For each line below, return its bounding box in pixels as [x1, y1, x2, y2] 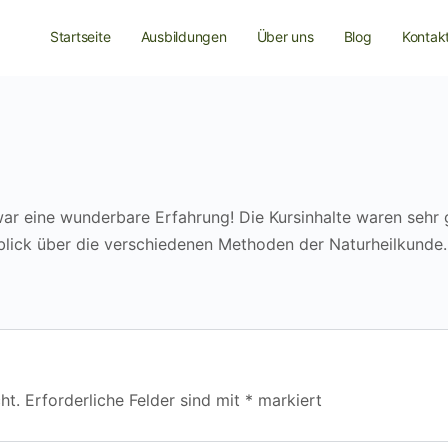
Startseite [49, 28, 111, 45]
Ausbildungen [140, 28, 227, 45]
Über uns [256, 28, 314, 45]
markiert [253, 390, 322, 410]
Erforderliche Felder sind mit [25, 390, 245, 410]
